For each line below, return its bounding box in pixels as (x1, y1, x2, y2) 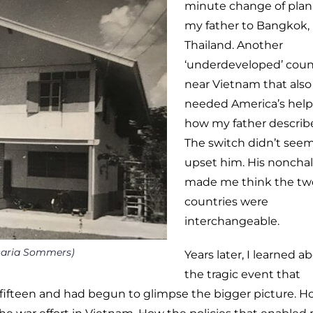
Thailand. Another (184, 38, 283, 52)
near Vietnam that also (184, 78, 312, 91)
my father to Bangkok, (184, 19, 310, 32)
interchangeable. (184, 214, 279, 228)
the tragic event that (184, 268, 300, 281)
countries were (184, 195, 268, 208)
